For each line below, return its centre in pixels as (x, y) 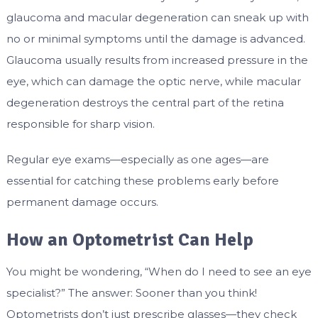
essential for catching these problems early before (142, 180)
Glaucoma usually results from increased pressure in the (157, 60)
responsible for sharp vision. (80, 124)
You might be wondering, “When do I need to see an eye (159, 271)
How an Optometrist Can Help (130, 240)
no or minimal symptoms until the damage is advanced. (155, 38)
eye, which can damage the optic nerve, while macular (153, 81)
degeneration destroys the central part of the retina (145, 102)
